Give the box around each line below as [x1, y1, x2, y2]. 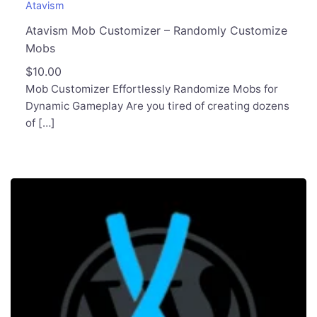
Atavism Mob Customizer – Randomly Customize [25, 23, 287, 38]
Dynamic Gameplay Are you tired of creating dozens [25, 98, 289, 113]
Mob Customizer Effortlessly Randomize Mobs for [25, 81, 278, 96]
